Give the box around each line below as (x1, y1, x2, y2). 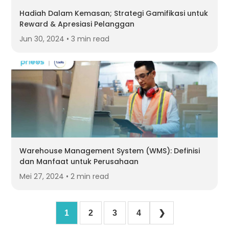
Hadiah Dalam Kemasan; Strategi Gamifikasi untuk (19, 8, 209, 19)
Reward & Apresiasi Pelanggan (19, 19, 135, 30)
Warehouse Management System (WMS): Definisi (19, 146, 200, 156)
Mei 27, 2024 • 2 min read (19, 171, 109, 182)
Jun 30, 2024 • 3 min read (19, 34, 110, 44)
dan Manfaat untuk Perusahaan (19, 156, 139, 167)
